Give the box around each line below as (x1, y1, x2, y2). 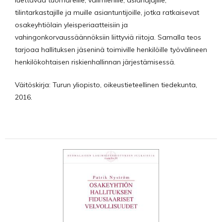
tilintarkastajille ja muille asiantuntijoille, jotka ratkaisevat (15, 8, 199, 17)
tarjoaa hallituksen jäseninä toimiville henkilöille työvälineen (15, 45, 207, 55)
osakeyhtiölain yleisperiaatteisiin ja (15, 20, 128, 30)
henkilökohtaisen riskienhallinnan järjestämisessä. (15, 57, 175, 67)
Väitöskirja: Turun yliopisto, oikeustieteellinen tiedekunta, (15, 80, 197, 89)
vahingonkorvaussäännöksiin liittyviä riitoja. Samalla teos (15, 33, 201, 42)
